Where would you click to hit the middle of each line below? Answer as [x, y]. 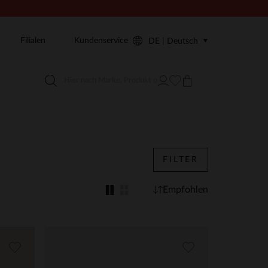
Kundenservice [101, 41]
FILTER [181, 160]
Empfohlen [185, 190]
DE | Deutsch [173, 41]
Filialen [33, 41]
